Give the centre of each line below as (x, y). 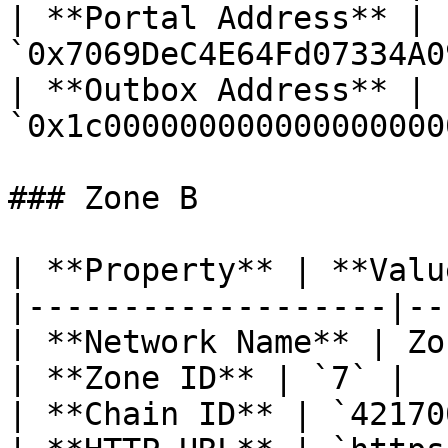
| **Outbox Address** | (217, 90)
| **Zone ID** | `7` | (207, 378)
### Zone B (103, 198)
